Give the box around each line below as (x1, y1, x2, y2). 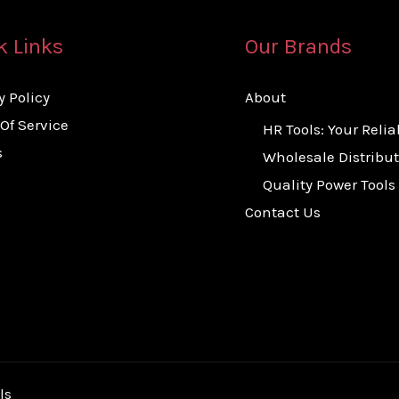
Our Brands (244, 34, 352, 60)
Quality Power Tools (262, 175, 395, 193)
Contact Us (244, 202, 321, 221)
